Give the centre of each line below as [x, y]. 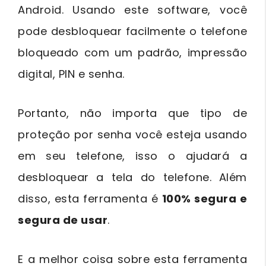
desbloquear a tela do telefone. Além [132, 177]
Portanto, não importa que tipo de [132, 113]
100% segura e [204, 198]
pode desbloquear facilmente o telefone [132, 31]
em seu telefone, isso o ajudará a [132, 156]
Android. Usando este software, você [132, 9]
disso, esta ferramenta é [90, 198]
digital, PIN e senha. [71, 74]
